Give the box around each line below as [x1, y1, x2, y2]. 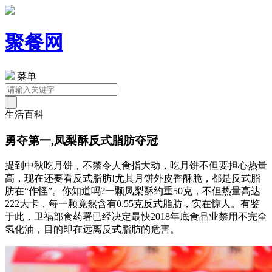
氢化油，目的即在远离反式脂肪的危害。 [5, 224, 180, 235]
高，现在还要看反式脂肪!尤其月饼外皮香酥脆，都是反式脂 [5, 173, 260, 184]
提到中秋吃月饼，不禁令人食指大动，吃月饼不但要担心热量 [5, 160, 267, 171]
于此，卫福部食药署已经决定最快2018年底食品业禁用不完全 [5, 211, 267, 222]
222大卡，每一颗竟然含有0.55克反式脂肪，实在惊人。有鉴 [5, 199, 260, 209]
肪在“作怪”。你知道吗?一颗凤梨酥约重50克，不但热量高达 [5, 186, 260, 197]
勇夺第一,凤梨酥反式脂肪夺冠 [5, 134, 158, 147]
